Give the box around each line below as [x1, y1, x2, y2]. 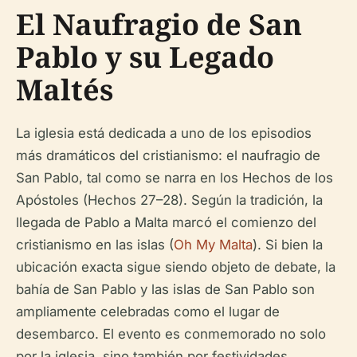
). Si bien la [253, 236, 323, 253]
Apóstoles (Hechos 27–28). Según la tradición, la [16, 191, 323, 208]
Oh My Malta [174, 236, 253, 253]
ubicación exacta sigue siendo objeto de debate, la [16, 258, 335, 275]
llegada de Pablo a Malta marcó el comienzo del [16, 214, 316, 230]
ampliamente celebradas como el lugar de [16, 303, 280, 320]
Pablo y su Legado [16, 37, 274, 76]
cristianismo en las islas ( [16, 236, 174, 253]
